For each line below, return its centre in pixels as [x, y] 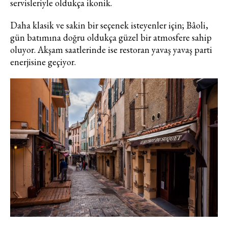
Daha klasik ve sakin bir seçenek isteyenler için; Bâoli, [109, 25]
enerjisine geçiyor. [43, 62]
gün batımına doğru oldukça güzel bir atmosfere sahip [111, 38]
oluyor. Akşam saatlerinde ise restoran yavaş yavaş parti [111, 50]
